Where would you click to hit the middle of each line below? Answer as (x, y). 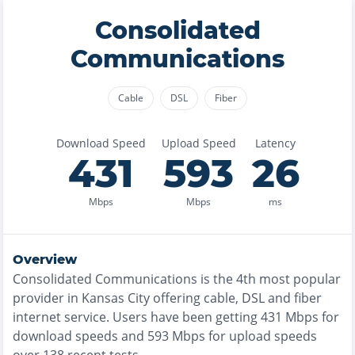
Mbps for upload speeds (243, 336)
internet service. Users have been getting (135, 317)
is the (217, 279)
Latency (275, 143)
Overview (45, 260)
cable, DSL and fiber (263, 298)
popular (315, 279)
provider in (47, 298)
